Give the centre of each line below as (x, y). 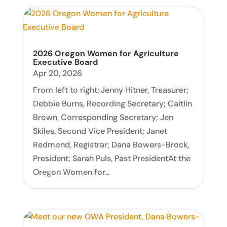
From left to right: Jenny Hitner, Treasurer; (110, 90)
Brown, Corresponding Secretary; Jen (103, 117)
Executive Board (65, 62)
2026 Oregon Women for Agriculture (106, 53)
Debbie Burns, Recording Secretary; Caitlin (112, 103)
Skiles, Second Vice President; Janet (100, 131)
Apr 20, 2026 (57, 73)
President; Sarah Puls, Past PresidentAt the (111, 158)
